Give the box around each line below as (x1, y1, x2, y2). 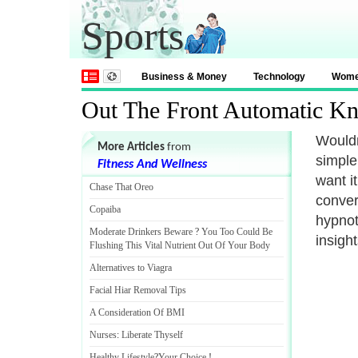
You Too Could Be (201, 226, 272, 237)
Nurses (89, 329, 117, 340)
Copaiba (89, 204, 121, 215)
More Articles (97, 141, 165, 153)
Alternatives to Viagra (89, 262, 172, 273)
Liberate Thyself (121, 329, 183, 340)
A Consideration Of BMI (89, 307, 185, 318)
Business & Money (141, 71, 227, 82)
